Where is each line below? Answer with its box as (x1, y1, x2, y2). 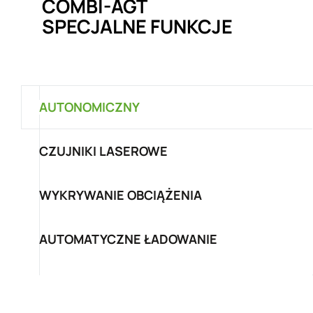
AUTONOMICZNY (39, 99, 140, 115)
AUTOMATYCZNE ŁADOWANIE (39, 231, 217, 247)
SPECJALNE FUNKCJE (42, 13, 233, 39)
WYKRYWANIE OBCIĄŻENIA (39, 187, 202, 203)
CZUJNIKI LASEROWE (39, 143, 168, 159)
